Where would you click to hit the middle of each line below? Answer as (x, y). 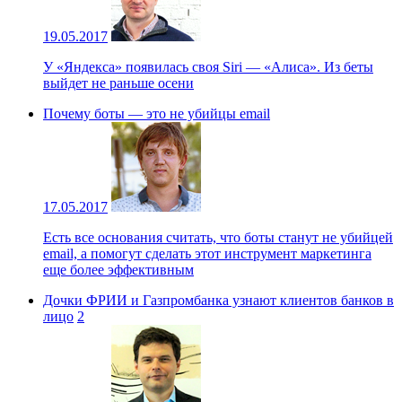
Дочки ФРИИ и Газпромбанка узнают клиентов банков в (218, 300)
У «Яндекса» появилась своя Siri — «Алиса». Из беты (208, 66)
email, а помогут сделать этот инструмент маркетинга (207, 253)
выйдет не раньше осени (118, 83)
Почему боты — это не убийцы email (157, 113)
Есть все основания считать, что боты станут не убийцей (218, 237)
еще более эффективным (118, 269)
